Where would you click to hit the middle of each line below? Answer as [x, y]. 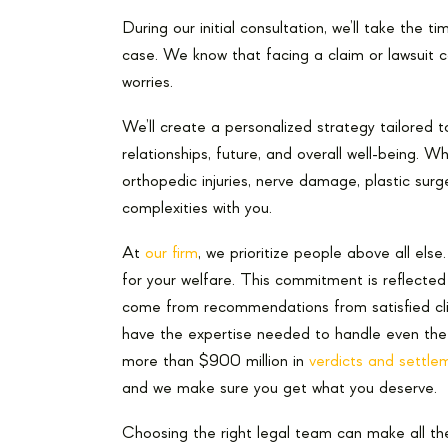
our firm [171, 253]
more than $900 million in [215, 361]
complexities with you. [197, 208]
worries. [147, 82]
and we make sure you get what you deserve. [279, 388]
